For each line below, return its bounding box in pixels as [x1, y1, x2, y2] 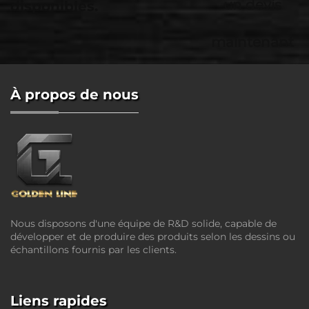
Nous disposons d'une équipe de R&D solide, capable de [10, 217, 277, 230]
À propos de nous [10, 86, 139, 103]
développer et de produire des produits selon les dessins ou [10, 230, 295, 243]
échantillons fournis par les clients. [10, 243, 177, 256]
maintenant [211, 34, 295, 50]
